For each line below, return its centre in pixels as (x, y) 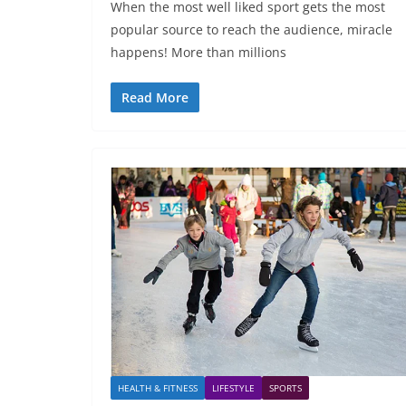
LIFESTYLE (233, 388)
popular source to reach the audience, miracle (251, 29)
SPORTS (285, 388)
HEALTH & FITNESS (158, 388)
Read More (155, 97)
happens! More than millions (198, 52)
